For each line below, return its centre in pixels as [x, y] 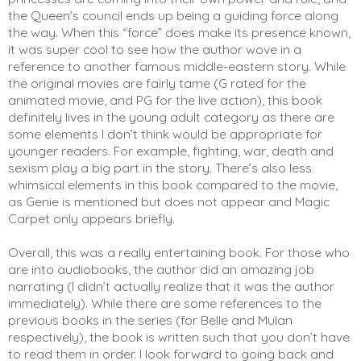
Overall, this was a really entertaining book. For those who [179, 252]
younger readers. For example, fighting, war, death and [171, 150]
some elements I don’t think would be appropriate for [165, 133]
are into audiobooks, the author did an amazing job [161, 269]
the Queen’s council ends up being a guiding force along [173, 15]
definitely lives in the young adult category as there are [171, 116]
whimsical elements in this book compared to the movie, [173, 184]
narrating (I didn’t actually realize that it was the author [171, 286]
